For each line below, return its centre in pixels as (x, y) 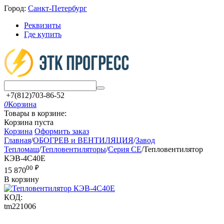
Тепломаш (21, 149)
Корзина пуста (29, 122)
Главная (17, 140)
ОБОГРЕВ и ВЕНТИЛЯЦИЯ (83, 140)
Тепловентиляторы (73, 149)
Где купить (43, 34)
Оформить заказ (62, 131)
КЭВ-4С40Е (25, 158)
